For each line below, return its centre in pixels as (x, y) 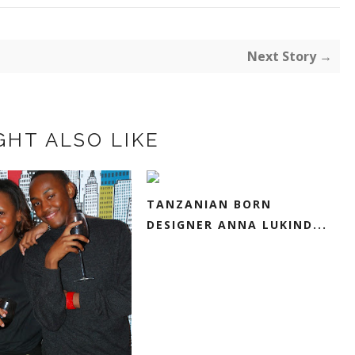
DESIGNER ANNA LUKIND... (237, 225)
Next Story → (290, 56)
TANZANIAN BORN (209, 204)
